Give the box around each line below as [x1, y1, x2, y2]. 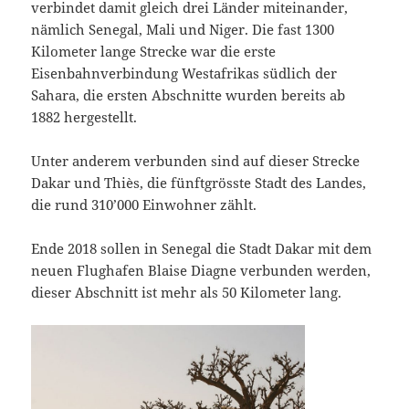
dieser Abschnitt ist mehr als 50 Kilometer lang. [31, 282, 342, 301]
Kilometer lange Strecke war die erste [31, 41, 277, 60]
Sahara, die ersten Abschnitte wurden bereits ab [31, 85, 346, 104]
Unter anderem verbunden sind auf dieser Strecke [31, 151, 361, 170]
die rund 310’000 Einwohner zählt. [31, 194, 257, 214]
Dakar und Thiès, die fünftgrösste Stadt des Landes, [31, 173, 367, 192]
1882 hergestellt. [31, 107, 138, 126]
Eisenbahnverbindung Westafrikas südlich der [31, 63, 338, 82]
